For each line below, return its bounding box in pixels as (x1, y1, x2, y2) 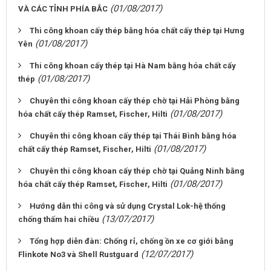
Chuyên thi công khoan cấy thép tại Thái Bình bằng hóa (30, 131, 237, 140)
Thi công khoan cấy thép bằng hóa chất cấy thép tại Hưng (30, 26, 244, 35)
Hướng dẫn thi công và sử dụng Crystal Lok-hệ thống (30, 201, 226, 211)
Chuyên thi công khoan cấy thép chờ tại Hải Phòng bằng (30, 96, 240, 105)
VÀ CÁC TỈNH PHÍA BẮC (18, 4, 108, 13)
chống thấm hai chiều (18, 215, 99, 224)
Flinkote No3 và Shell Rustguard (18, 250, 139, 259)
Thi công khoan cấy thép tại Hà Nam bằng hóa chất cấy (30, 61, 236, 70)
